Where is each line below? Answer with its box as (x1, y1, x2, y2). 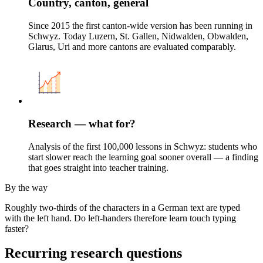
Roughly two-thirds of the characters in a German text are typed (5, 202, 240, 213)
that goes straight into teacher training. (28, 162, 168, 173)
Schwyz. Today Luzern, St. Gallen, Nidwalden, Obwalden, (28, 31, 248, 42)
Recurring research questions (5, 245, 182, 261)
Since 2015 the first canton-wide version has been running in (28, 21, 252, 31)
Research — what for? (28, 117, 136, 130)
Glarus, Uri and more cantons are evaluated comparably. (28, 42, 236, 52)
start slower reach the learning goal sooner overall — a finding (28, 151, 258, 162)
